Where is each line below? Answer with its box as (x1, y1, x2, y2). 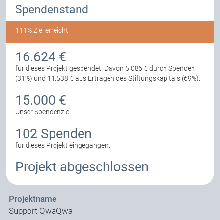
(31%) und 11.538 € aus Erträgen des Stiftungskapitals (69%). (15, 74, 201, 83)
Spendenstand (15, 3, 89, 16)
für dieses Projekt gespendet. (15, 64, 105, 73)
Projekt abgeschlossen (15, 159, 149, 175)
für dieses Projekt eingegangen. (15, 141, 110, 150)
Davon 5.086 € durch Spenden (104, 64, 195, 73)
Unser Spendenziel (15, 108, 71, 116)
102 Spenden (15, 126, 92, 142)
